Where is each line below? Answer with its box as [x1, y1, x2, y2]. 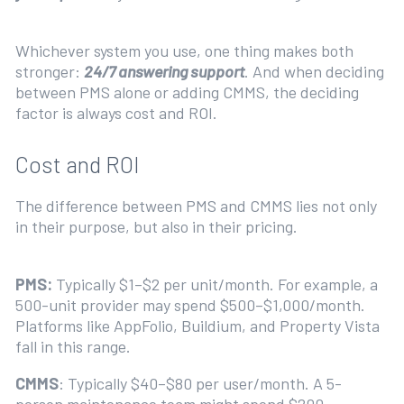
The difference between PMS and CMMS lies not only [14, 196, 377, 216]
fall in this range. [14, 336, 134, 356]
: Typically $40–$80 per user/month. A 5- [58, 373, 342, 393]
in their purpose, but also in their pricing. [14, 216, 298, 236]
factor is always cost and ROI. [14, 103, 225, 123]
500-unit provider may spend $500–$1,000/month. [14, 295, 365, 315]
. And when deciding [243, 61, 384, 81]
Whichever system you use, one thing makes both [14, 41, 353, 60]
